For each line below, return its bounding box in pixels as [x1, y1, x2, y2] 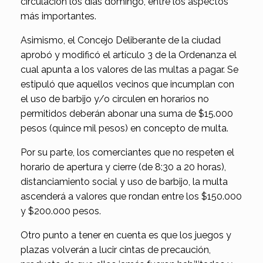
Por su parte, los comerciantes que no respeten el [21, 146, 234, 158]
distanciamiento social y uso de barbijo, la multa [21, 176, 228, 187]
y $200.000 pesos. [21, 205, 101, 217]
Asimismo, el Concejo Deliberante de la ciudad [21, 34, 221, 46]
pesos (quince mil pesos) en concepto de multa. [21, 122, 228, 134]
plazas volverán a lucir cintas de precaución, [21, 244, 211, 255]
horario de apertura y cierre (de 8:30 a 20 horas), [21, 161, 226, 173]
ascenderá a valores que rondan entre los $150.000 [21, 190, 242, 202]
